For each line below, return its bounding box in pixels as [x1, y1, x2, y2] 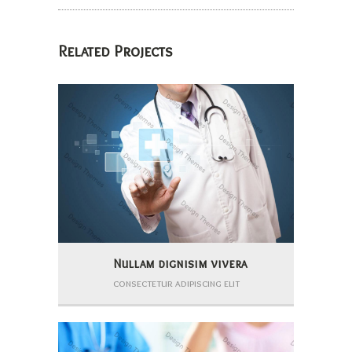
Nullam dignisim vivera [113, 255, 247, 271]
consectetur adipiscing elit [113, 275, 240, 290]
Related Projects [58, 42, 173, 61]
